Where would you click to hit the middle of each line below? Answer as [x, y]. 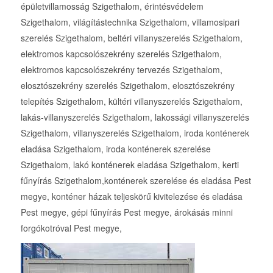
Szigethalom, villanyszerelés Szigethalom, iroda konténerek [135, 133]
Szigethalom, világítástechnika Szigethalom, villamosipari [130, 22]
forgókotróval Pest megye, [71, 228]
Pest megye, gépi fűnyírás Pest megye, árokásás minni [126, 212]
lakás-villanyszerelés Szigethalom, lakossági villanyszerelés [135, 117]
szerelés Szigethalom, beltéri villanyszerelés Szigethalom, [131, 38]
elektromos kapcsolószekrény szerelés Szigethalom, [121, 54]
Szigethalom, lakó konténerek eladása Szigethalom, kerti [129, 165]
